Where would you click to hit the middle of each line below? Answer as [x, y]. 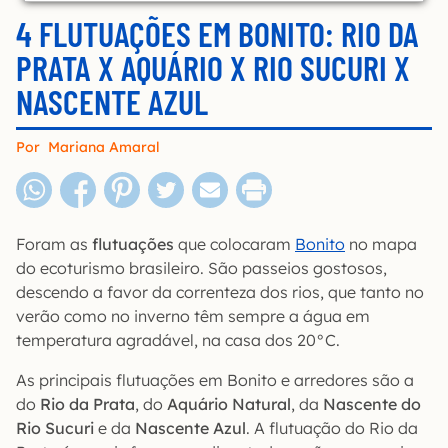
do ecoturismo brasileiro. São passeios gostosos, [201, 268]
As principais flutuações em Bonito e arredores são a [215, 380]
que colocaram [234, 244]
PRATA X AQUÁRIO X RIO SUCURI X [213, 67]
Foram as [54, 244]
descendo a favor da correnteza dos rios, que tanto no [220, 292]
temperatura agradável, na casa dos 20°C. [178, 340]
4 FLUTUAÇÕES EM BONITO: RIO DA [217, 33]
